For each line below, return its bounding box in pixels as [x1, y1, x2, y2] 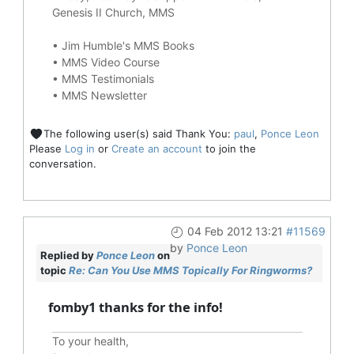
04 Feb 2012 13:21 [186, 224, 283, 239]
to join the [201, 142, 256, 156]
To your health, [51, 334, 129, 348]
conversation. [28, 157, 96, 171]
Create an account [111, 142, 202, 156]
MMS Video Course [61, 55, 160, 69]
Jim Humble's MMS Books [61, 38, 194, 52]
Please [28, 142, 65, 156]
